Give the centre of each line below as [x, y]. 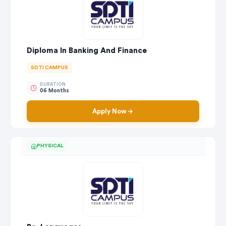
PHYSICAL [50, 146]
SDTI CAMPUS [49, 68]
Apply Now [109, 111]
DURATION [53, 84]
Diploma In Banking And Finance [87, 51]
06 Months [54, 90]
